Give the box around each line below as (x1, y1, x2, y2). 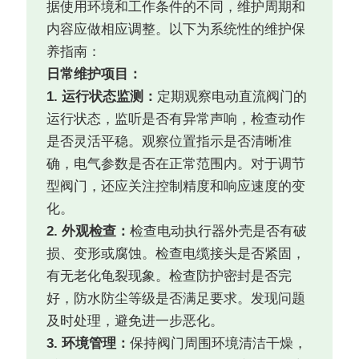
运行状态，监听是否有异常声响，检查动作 (46, 111, 306, 127)
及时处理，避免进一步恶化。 (46, 313, 224, 329)
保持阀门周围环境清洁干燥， (130, 336, 308, 352)
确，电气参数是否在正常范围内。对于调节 (46, 156, 306, 172)
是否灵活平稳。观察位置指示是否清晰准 (46, 134, 292, 150)
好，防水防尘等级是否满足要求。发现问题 (46, 291, 306, 307)
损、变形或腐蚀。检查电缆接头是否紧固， (46, 246, 306, 262)
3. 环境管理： (46, 336, 131, 352)
